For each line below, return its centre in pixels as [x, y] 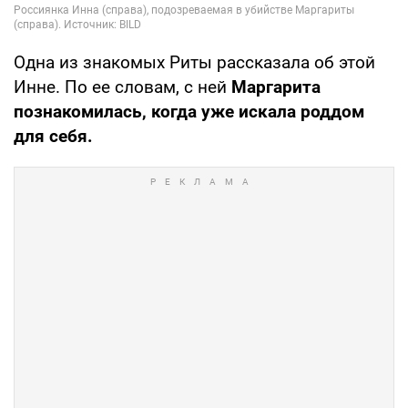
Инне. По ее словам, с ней [122, 87]
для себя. [53, 136]
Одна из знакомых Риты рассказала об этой [194, 62]
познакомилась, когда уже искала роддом [189, 111]
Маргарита [276, 87]
